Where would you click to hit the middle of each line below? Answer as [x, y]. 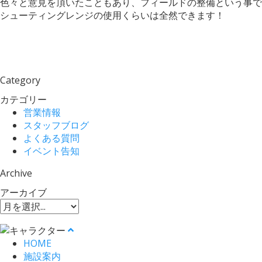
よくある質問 [51, 138]
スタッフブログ [56, 125]
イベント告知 [51, 151]
